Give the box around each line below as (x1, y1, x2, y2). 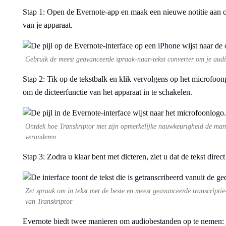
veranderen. (25, 133, 58, 141)
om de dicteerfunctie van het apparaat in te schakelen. (23, 88, 192, 96)
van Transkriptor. (25, 198, 73, 205)
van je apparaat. (23, 21, 73, 29)
